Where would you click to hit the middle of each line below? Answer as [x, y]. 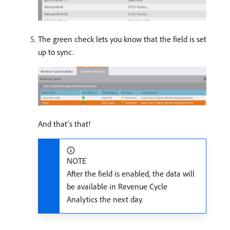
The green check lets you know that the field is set [122, 39]
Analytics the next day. [105, 199]
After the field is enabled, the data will [131, 173]
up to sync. [56, 52]
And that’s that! [64, 123]
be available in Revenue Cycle [117, 186]
